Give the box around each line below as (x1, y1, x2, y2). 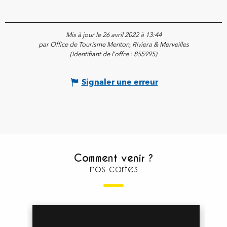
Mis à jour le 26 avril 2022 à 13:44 (65, 30, 162, 40)
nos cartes (89, 162, 138, 174)
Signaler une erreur (81, 76, 158, 88)
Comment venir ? (74, 151, 153, 165)
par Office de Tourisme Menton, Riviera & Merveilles (38, 40, 189, 49)
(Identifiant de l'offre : (70, 49, 134, 59)
